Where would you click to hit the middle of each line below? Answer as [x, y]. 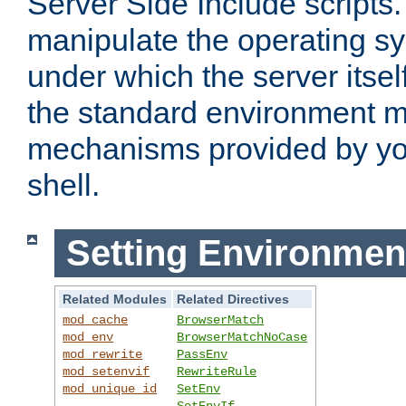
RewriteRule [217, 371]
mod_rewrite [103, 354]
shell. [63, 185]
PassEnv [203, 354]
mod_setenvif [106, 371]
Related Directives [233, 299]
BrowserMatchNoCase [242, 337]
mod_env [88, 337]
